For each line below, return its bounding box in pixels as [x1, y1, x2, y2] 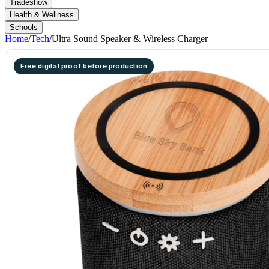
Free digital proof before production [20, 62, 148, 70]
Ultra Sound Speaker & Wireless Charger [52, 34, 208, 44]
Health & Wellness [10, 10, 74, 19]
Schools [10, 23, 38, 32]
